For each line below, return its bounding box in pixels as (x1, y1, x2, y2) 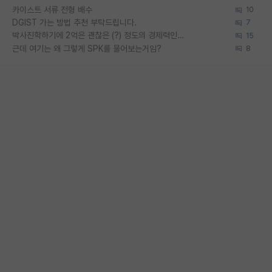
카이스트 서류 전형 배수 (12, 4, 92, 15)
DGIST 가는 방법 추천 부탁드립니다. (12, 18, 137, 27)
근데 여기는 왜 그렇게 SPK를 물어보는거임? (12, 43, 161, 53)
